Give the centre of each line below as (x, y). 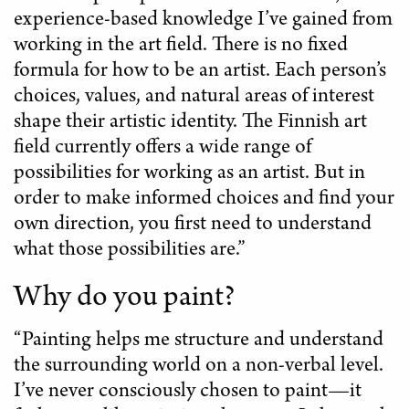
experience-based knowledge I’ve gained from (203, 21)
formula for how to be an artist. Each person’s (200, 73)
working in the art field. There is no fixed (181, 47)
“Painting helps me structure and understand (199, 342)
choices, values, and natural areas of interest (194, 98)
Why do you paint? (124, 300)
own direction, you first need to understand (193, 226)
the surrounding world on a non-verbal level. (199, 367)
